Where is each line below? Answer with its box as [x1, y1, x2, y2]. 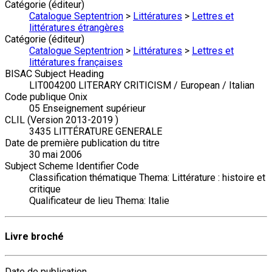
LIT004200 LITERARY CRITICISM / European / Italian [29, 80, 254, 92]
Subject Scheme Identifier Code [5, 160, 139, 172]
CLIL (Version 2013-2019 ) [5, 114, 118, 126]
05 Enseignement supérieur [29, 103, 146, 115]
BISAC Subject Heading [5, 68, 104, 80]
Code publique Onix [5, 91, 87, 103]
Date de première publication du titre [5, 137, 160, 149]
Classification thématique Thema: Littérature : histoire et [29, 172, 265, 184]
